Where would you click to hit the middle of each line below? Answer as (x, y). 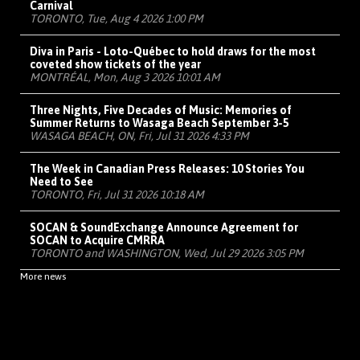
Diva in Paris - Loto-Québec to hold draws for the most (173, 52)
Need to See (61, 182)
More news (43, 277)
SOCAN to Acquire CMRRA (97, 241)
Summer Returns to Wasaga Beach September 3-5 (159, 123)
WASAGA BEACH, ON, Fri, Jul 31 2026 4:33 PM (139, 136)
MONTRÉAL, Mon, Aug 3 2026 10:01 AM (125, 78)
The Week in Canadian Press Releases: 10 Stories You (167, 169)
